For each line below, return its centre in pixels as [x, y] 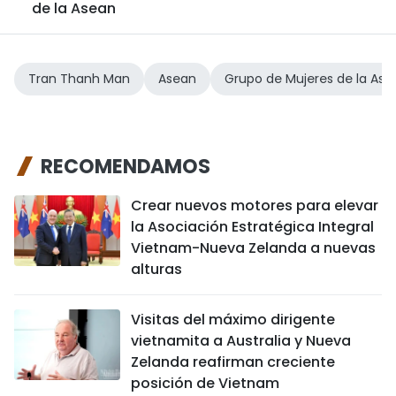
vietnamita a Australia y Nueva [241, 341]
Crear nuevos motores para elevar [255, 206]
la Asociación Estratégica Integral [252, 227]
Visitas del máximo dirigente [233, 320]
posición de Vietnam [205, 383]
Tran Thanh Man [79, 79]
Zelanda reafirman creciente [233, 362]
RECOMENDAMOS [126, 167]
